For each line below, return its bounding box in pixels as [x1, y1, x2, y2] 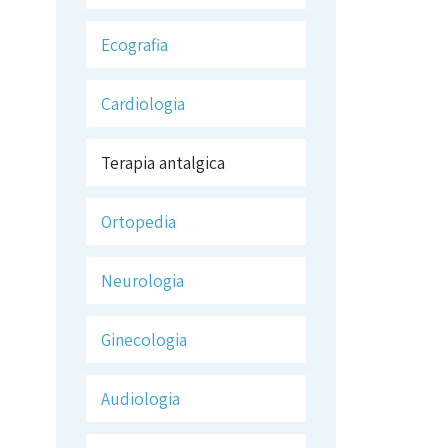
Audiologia [100, 387, 180, 410]
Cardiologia [100, 92, 185, 115]
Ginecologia [100, 328, 187, 351]
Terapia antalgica [100, 151, 225, 174]
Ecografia [100, 33, 168, 56]
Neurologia [100, 269, 184, 292]
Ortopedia [100, 210, 176, 233]
